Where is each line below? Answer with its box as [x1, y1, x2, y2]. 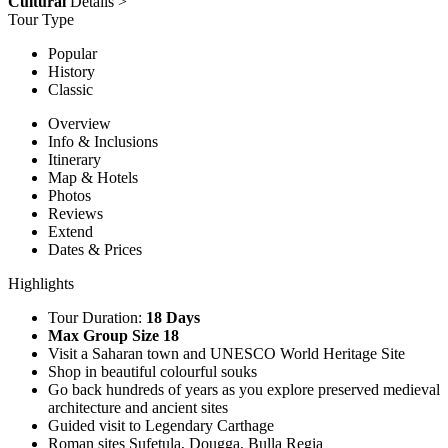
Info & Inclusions [48, 132, 158, 150]
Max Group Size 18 [48, 326, 179, 344]
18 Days [146, 308, 200, 326]
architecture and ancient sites [48, 398, 228, 416]
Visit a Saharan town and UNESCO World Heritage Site [48, 344, 405, 362]
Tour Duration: [48, 308, 146, 326]
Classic [48, 80, 93, 98]
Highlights [8, 274, 74, 292]
